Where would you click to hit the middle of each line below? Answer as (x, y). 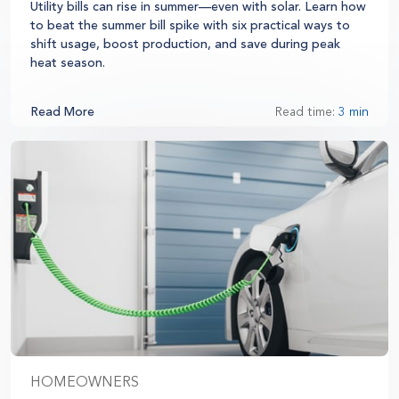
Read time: (307, 111)
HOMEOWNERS (85, 382)
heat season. (68, 62)
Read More (62, 111)
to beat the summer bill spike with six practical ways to (190, 25)
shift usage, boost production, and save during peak (185, 44)
